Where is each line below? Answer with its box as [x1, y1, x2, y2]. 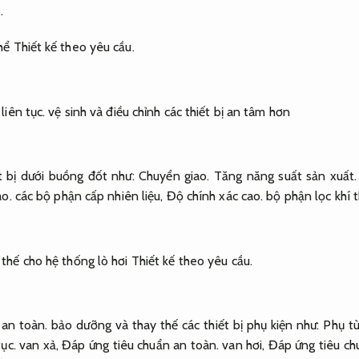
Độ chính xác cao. [166, 188, 264, 204]
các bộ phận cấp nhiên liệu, [11, 188, 167, 204]
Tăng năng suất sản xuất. [213, 168, 357, 184]
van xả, [15, 337, 63, 353]
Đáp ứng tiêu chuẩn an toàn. [62, 337, 220, 353]
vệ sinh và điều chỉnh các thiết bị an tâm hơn [45, 103, 290, 119]
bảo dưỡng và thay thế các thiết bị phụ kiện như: [47, 317, 324, 333]
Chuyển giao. [139, 168, 210, 184]
